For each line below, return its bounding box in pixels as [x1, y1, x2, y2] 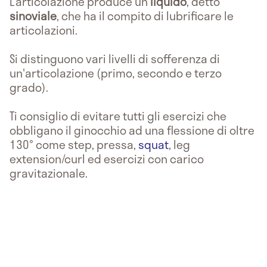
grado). [10, 78, 48, 96]
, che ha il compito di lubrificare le [57, 7, 234, 24]
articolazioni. [10, 21, 77, 39]
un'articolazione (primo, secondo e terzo [10, 64, 222, 82]
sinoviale [10, 7, 57, 24]
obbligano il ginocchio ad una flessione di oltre [10, 121, 254, 139]
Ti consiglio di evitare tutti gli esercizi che [10, 107, 226, 125]
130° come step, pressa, [10, 135, 138, 153]
